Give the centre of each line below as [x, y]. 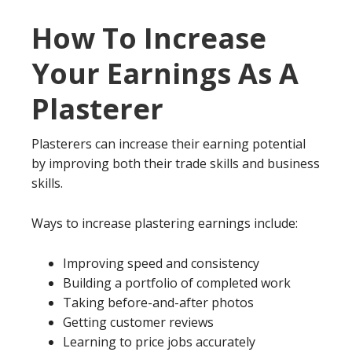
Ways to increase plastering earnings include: [165, 223]
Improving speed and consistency [161, 263]
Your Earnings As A [165, 73]
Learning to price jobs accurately [159, 342]
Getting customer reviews [138, 322]
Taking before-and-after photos [158, 302]
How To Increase [149, 38]
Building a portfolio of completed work [177, 283]
